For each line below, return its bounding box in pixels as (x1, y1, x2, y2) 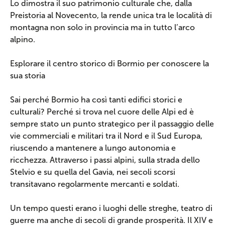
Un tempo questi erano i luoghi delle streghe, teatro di (10, 204, 212, 212)
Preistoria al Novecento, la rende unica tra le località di (10, 11, 212, 20)
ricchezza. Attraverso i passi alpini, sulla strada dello (10, 156, 200, 164)
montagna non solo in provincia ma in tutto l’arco (10, 23, 195, 32)
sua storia (10, 71, 45, 80)
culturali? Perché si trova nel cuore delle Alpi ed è (10, 107, 194, 116)
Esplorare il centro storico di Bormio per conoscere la (10, 59, 209, 68)
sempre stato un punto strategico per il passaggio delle (10, 120, 214, 128)
